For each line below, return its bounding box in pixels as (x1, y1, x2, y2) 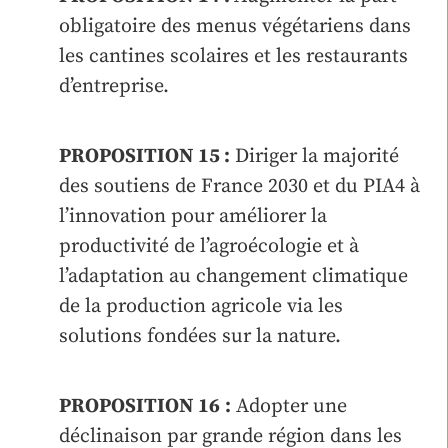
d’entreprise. (59, 73, 169, 99)
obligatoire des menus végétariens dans (59, 13, 411, 39)
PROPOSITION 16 (59, 393, 220, 419)
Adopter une (231, 393, 347, 419)
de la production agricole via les (59, 293, 343, 319)
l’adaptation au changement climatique (59, 263, 408, 289)
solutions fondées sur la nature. (59, 323, 341, 349)
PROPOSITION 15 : (59, 143, 230, 169)
